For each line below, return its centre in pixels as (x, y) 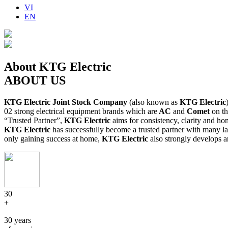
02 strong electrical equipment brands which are (81, 111)
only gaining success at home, (53, 138)
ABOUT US (35, 80)
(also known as (153, 102)
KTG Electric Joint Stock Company (66, 102)
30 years (18, 220)
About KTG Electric (58, 66)
